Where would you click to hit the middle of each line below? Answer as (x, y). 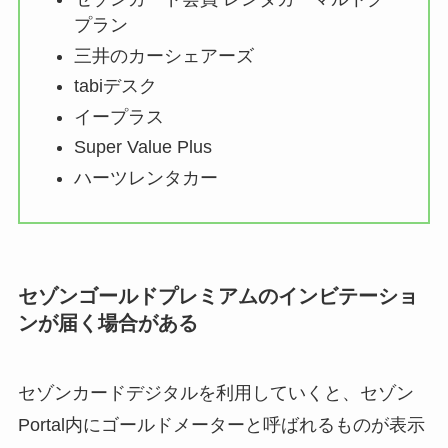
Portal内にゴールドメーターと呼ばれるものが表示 (221, 424)
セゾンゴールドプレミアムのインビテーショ (217, 296)
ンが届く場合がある (107, 323)
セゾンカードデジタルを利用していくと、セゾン (215, 392)
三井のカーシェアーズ (163, 55)
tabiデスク (115, 86)
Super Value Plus (142, 147)
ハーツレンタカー (145, 177)
